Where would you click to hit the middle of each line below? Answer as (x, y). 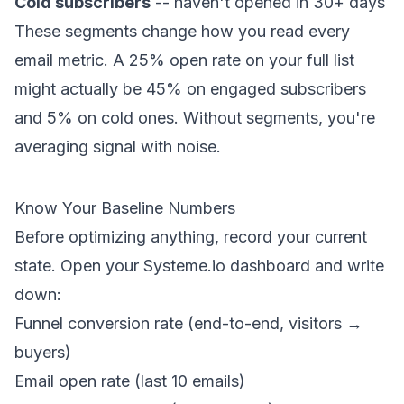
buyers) (43, 352)
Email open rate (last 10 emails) (130, 381)
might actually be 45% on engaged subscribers (190, 89)
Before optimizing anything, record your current (191, 237)
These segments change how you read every (182, 31)
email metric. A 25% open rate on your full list (184, 60)
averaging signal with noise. (118, 147)
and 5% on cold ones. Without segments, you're (195, 118)
